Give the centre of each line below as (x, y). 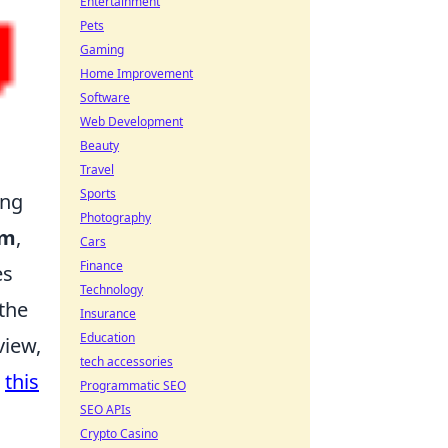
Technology (111, 289)
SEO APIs (105, 409)
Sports (98, 193)
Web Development (131, 121)
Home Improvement (136, 73)
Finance (101, 265)
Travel (97, 169)
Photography (115, 217)
